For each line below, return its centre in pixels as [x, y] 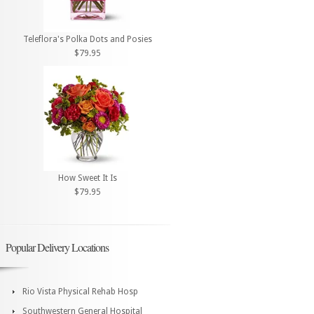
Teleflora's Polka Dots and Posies [88, 40]
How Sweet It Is [88, 178]
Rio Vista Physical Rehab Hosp [80, 291]
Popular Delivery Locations [57, 247]
